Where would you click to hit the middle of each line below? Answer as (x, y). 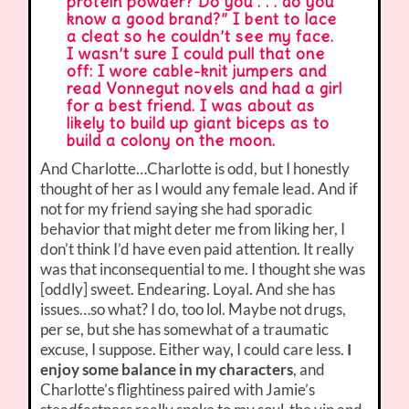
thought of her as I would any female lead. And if (199, 189)
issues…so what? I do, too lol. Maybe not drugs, (194, 309)
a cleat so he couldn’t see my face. (200, 37)
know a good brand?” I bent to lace (201, 20)
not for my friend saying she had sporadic (177, 209)
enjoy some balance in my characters (167, 370)
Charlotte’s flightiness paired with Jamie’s (178, 390)
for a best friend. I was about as (190, 106)
